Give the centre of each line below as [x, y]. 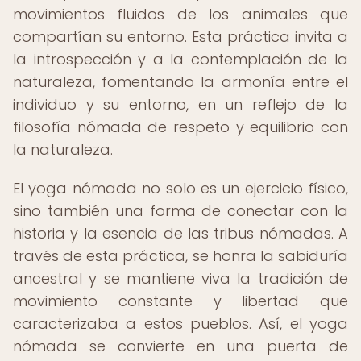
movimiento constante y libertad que [180, 301]
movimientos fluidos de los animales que [180, 14]
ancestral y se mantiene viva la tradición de [180, 278]
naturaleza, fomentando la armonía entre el [180, 82]
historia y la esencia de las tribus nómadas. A [180, 233]
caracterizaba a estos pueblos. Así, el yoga [180, 324]
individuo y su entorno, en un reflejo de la [180, 104]
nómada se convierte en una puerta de [180, 346]
